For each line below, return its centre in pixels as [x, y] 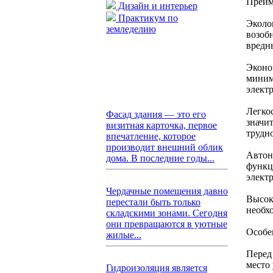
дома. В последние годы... [160, 158]
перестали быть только [153, 202]
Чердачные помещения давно [167, 191]
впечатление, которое [151, 136]
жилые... [124, 235]
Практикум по [147, 18]
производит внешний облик [165, 147]
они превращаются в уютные [167, 224]
